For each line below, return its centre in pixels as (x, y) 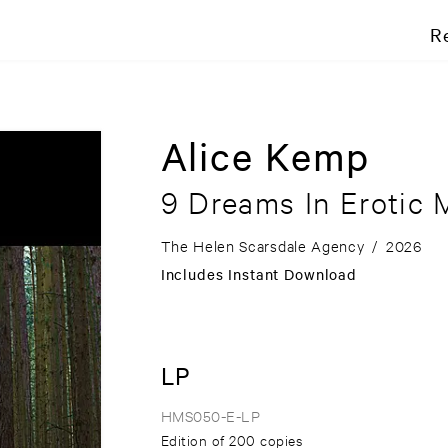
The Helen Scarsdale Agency (262, 246)
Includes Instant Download (258, 274)
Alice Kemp (265, 156)
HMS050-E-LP (210, 416)
